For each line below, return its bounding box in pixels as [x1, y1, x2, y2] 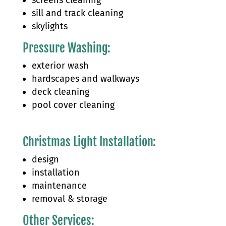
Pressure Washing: [22, 40, 110, 55]
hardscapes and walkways [31, 73, 139, 84]
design [31, 153, 59, 165]
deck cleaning [31, 86, 89, 97]
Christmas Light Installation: [22, 134, 156, 149]
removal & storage [31, 193, 107, 204]
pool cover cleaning [31, 99, 115, 110]
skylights [31, 20, 68, 32]
